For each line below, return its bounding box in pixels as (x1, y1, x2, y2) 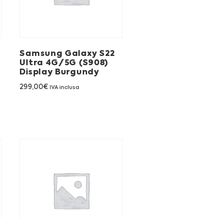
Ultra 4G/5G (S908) (19, 59, 109, 67)
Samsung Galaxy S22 (19, 50, 116, 58)
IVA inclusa (50, 85, 80, 91)
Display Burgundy (19, 68, 99, 76)
